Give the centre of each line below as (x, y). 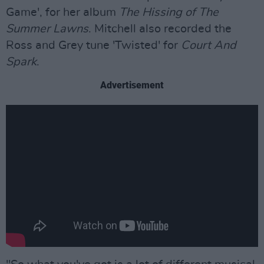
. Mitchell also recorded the (160, 29)
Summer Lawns (47, 29)
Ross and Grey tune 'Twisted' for (93, 45)
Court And (209, 45)
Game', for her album (62, 12)
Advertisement (132, 85)
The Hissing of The (169, 12)
